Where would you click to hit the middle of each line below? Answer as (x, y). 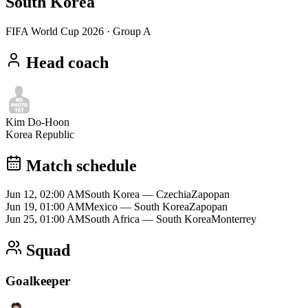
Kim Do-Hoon (37, 122)
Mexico (101, 207)
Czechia (174, 195)
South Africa (112, 219)
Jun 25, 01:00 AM (45, 219)
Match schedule (81, 165)
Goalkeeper (38, 281)
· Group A (128, 31)
